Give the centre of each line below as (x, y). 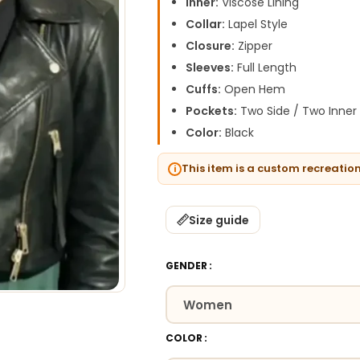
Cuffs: (204, 89)
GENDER (187, 266)
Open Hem (254, 89)
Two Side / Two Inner (297, 111)
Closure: (211, 46)
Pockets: (212, 111)
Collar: (206, 24)
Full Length (266, 67)
